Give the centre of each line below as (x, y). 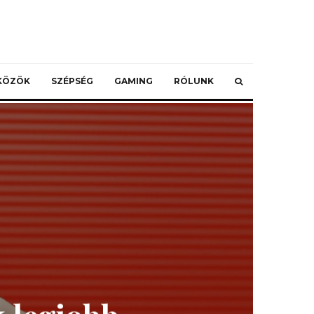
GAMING (134, 81)
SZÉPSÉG (72, 81)
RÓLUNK (194, 81)
